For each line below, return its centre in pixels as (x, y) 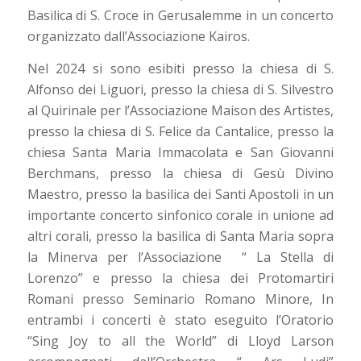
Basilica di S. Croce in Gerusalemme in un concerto (180, 16)
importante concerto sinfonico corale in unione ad (180, 215)
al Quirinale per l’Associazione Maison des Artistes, (180, 110)
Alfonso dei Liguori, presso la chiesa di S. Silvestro (180, 89)
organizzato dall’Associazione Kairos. (138, 37)
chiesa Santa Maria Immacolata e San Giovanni (180, 152)
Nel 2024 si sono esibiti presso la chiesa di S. (180, 68)
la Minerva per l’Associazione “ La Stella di (180, 257)
